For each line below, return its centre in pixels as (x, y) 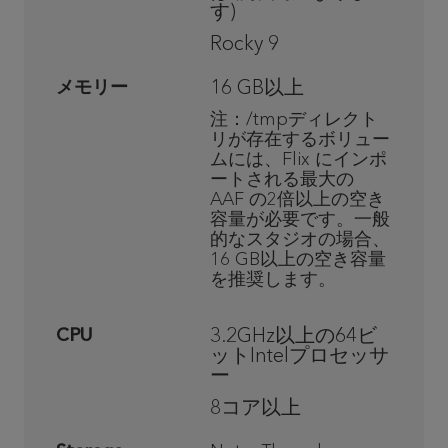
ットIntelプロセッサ (299, 355)
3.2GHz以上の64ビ (293, 335)
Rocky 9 (244, 43)
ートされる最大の (282, 179)
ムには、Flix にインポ (298, 159)
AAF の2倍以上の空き (297, 199)
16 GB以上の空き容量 (298, 259)
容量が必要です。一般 (300, 219)
